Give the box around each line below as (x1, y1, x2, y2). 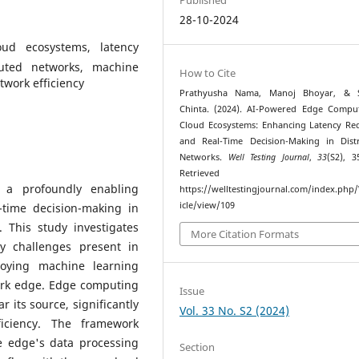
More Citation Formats (191, 226, 300, 241)
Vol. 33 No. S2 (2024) (179, 302, 290, 318)
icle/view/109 (179, 200, 236, 211)
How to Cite (179, 66, 236, 80)
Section (179, 339, 216, 354)
